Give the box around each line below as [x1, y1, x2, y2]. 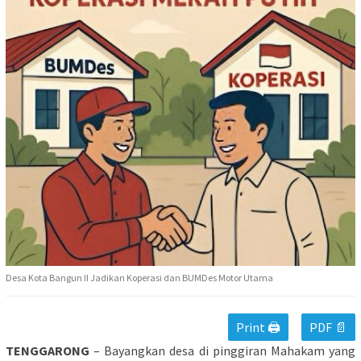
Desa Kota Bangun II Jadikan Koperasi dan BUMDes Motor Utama [6, 272, 273, 284]
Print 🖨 [236, 319, 280, 336]
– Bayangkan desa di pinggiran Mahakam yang [89, 342, 355, 359]
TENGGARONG [6, 342, 89, 359]
